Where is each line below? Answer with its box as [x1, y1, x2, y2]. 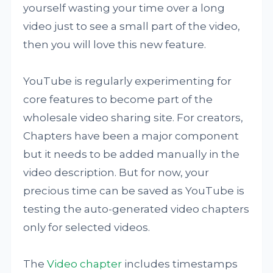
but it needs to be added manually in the [23, 148, 240, 160]
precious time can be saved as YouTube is [23, 185, 245, 197]
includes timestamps [122, 258, 238, 270]
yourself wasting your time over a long [23, 2, 225, 14]
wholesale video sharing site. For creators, [23, 112, 244, 124]
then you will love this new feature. [23, 38, 207, 51]
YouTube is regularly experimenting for [23, 75, 232, 87]
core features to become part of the [23, 93, 213, 105]
